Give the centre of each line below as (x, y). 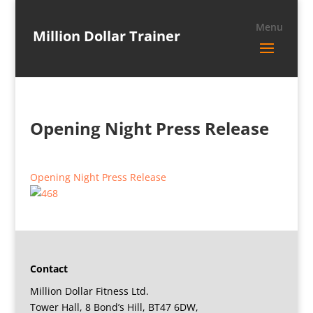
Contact (49, 268)
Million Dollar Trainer (106, 36)
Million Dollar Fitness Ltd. (89, 291)
